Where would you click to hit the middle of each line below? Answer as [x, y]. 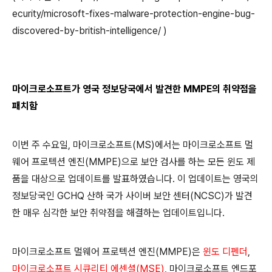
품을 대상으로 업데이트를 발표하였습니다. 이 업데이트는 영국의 [135, 178]
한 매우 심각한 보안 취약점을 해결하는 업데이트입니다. [118, 212]
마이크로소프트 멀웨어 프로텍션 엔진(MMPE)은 [107, 251]
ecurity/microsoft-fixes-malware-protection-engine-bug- [134, 13]
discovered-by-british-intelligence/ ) [90, 30]
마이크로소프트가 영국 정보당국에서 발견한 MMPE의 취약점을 [134, 89]
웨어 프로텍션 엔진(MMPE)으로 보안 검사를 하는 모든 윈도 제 [134, 161]
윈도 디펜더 [225, 251]
